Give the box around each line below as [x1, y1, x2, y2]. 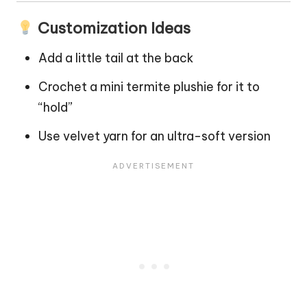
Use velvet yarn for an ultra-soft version [38, 128, 271, 145]
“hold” [38, 99, 73, 116]
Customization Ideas [34, 19, 191, 38]
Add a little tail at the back [38, 50, 193, 66]
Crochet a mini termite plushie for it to [38, 79, 260, 95]
